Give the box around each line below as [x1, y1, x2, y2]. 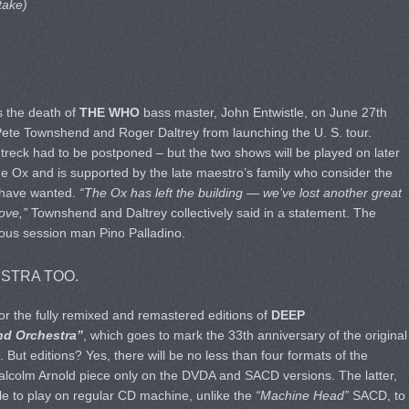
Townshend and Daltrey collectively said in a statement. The [26, 205, 376, 220]
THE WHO [79, 105, 140, 120]
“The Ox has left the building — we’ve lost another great [79, 185, 402, 200]
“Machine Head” [255, 388, 349, 403]
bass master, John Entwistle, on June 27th [139, 105, 387, 120]
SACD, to [348, 388, 405, 403]
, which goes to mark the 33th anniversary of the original [82, 328, 407, 342]
